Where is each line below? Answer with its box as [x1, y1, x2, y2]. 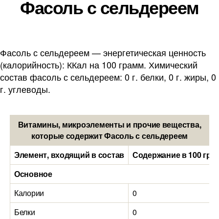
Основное [14, 168, 52, 179]
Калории [14, 187, 44, 198]
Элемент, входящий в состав [14, 149, 124, 160]
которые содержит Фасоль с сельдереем [31, 130, 188, 141]
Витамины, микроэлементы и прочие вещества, [18, 119, 201, 130]
